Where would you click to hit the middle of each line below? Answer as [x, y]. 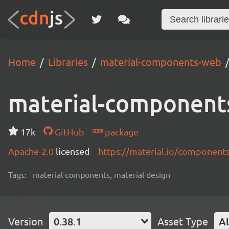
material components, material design [101, 174]
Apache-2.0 [32, 151]
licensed [73, 151]
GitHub [68, 132]
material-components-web [161, 62]
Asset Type [183, 221]
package [120, 132]
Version [26, 221]
